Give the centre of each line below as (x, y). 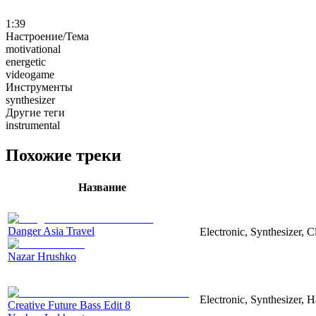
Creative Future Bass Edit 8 (69, 305)
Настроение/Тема (47, 36)
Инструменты (39, 87)
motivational (33, 49)
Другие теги (35, 112)
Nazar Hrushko (42, 256)
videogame (30, 74)
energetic (26, 61)
